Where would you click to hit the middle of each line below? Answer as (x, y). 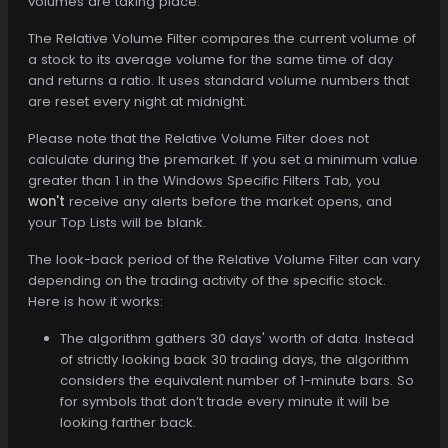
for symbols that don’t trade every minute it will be (225, 401)
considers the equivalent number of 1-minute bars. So (237, 380)
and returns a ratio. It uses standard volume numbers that (218, 80)
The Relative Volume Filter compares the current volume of (222, 38)
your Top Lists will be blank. (117, 222)
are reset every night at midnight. (137, 101)
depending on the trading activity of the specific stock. (207, 280)
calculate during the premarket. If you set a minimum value (223, 159)
